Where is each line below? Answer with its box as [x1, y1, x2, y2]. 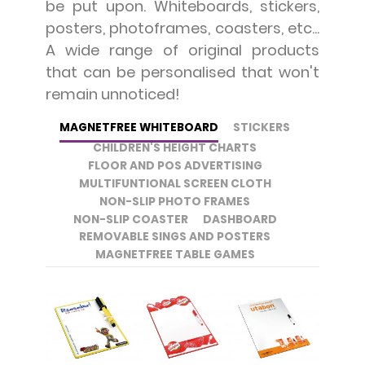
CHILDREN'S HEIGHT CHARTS [93, 140, 257, 156]
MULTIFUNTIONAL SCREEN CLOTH [78, 175, 271, 191]
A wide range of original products [46, 40, 319, 61]
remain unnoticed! [46, 84, 181, 105]
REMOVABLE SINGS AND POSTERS [79, 229, 271, 245]
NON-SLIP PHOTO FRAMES [99, 193, 251, 209]
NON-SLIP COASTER [73, 211, 188, 227]
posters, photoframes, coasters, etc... [46, 18, 319, 39]
